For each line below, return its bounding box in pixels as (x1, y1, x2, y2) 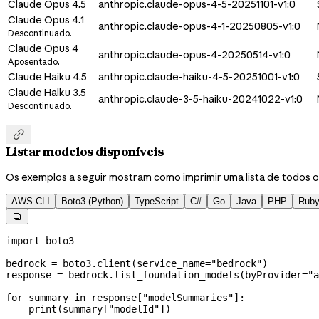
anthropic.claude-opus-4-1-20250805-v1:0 (98, 19, 300, 33)
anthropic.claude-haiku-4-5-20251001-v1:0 (98, 70, 300, 83)
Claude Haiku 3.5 (8, 85, 86, 99)
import (6, 234, 40, 246)
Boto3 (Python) (61, 195, 123, 206)
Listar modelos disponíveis (6, 145, 164, 159)
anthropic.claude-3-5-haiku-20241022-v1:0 (98, 92, 303, 105)
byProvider (245, 268, 302, 281)
